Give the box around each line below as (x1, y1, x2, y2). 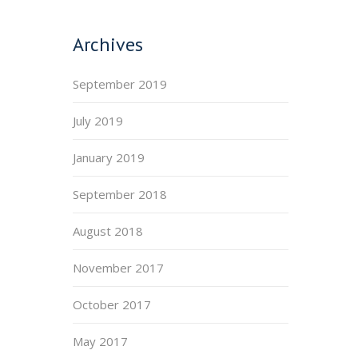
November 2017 (73, 260, 164, 276)
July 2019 (73, 113, 123, 129)
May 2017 (73, 333, 128, 349)
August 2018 (73, 223, 143, 239)
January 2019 (73, 149, 145, 165)
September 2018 (73, 186, 167, 202)
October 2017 (73, 296, 151, 312)
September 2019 (73, 76, 167, 92)
